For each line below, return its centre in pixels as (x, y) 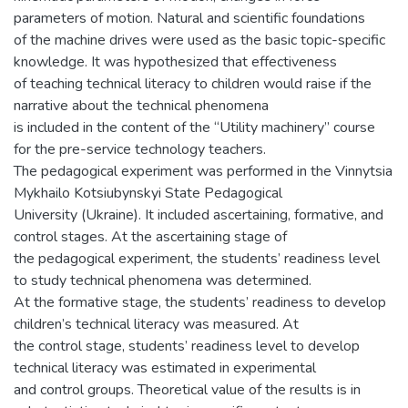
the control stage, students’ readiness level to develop (187, 346)
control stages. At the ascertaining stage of (150, 236)
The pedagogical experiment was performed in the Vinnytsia (203, 171)
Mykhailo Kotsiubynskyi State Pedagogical (148, 193)
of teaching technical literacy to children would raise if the (193, 83)
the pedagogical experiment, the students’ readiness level (197, 258)
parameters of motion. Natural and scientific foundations (189, 18)
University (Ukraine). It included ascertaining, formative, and (199, 214)
